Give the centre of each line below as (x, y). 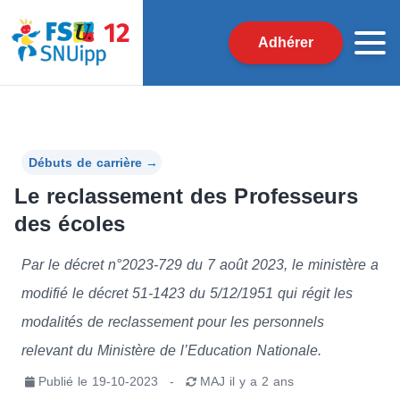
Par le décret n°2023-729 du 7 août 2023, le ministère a (200, 264)
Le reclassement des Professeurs (186, 196)
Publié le (63, 382)
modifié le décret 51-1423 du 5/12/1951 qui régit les (187, 293)
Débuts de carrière (85, 162)
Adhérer (286, 42)
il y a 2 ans (262, 382)
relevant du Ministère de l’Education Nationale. (171, 350)
